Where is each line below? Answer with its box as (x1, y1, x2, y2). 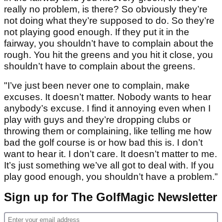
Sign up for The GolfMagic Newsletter (4, 190, 217, 204)
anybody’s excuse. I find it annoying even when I (4, 103, 211, 114)
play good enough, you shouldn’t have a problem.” (4, 171, 218, 182)
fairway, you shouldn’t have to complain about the (4, 38, 214, 49)
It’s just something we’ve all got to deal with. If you (4, 160, 214, 171)
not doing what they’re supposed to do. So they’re (4, 15, 215, 26)
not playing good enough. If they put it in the (4, 27, 189, 38)
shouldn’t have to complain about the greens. (4, 61, 195, 72)
